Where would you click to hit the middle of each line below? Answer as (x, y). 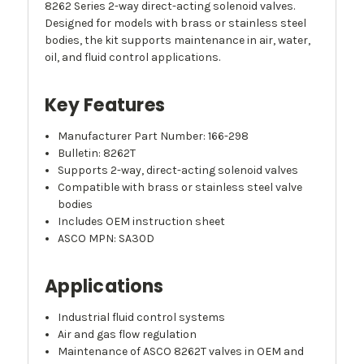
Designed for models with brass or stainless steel (175, 24)
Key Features (105, 106)
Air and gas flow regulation (128, 335)
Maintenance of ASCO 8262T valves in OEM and (181, 352)
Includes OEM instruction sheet (142, 222)
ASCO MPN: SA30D (106, 239)
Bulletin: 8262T (97, 154)
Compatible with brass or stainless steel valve (180, 188)
